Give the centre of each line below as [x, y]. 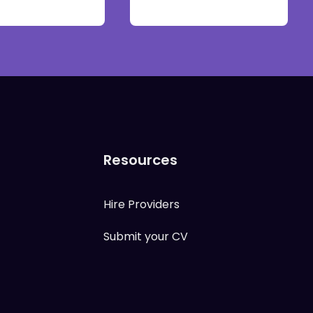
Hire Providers [141, 204]
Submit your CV [146, 236]
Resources [140, 160]
